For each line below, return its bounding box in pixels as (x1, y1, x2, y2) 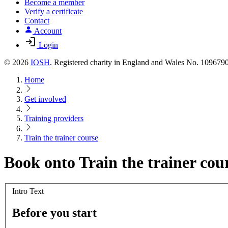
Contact (24, 16, 49, 25)
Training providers (24, 114, 83, 123)
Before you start (12, 206, 97, 220)
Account (34, 26, 62, 35)
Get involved (24, 95, 66, 103)
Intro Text (12, 187, 44, 196)
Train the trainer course (24, 133, 98, 142)
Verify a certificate (24, 7, 83, 16)
